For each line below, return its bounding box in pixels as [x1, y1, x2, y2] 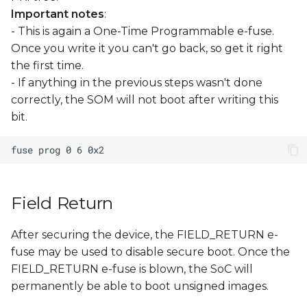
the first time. [11, 59, 84, 73]
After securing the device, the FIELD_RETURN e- [11, 228, 278, 242]
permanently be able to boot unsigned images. [11, 280, 269, 293]
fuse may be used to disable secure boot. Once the [11, 245, 290, 259]
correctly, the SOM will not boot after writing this [11, 93, 278, 107]
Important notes [11, 8, 104, 21]
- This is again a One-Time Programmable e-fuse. [11, 25, 274, 38]
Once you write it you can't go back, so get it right [11, 42, 283, 56]
